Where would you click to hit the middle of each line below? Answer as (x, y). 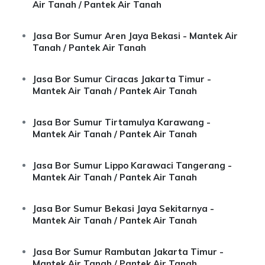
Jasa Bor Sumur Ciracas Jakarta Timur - (122, 79)
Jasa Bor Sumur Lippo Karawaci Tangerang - (132, 165)
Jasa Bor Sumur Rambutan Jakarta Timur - (128, 252)
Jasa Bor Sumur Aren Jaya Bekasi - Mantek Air (135, 36)
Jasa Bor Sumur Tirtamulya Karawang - (122, 122)
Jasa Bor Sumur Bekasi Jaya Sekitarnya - (123, 209)
